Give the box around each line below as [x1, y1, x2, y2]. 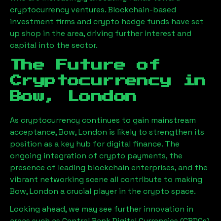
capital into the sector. [10, 40, 98, 50]
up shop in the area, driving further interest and [10, 28, 191, 38]
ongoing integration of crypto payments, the [10, 150, 183, 161]
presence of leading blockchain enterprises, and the [10, 162, 208, 173]
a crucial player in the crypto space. [58, 186, 196, 196]
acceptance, [10, 127, 59, 137]
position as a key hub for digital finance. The [10, 139, 180, 149]
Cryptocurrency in [10, 75, 206, 87]
